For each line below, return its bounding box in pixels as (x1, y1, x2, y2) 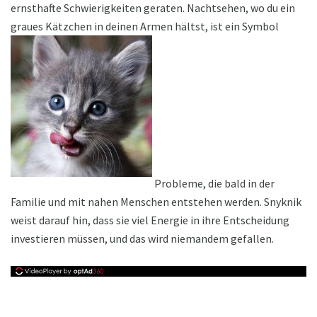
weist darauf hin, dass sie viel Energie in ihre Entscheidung (11, 213, 289, 228)
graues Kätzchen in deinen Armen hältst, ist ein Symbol (11, 19, 279, 34)
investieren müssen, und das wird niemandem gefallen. (11, 231, 274, 246)
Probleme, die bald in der (152, 176, 275, 191)
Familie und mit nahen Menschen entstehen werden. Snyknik (11, 195, 301, 209)
